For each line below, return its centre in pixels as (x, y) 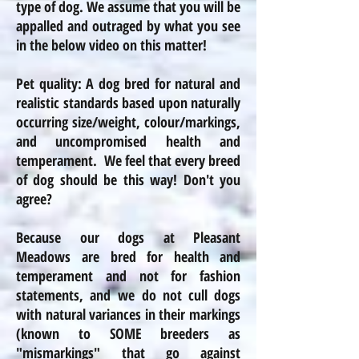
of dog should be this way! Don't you (128, 179)
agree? (34, 199)
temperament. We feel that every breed (128, 160)
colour (162, 122)
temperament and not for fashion (128, 276)
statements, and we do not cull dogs (128, 295)
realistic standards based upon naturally (128, 103)
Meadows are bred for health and (128, 256)
